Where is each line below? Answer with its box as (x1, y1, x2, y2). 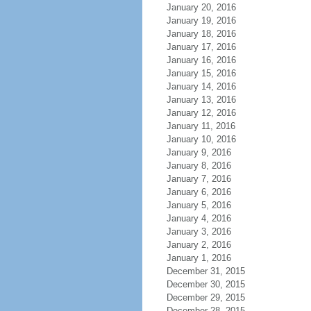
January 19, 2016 (166, 15, 236, 26)
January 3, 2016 (166, 226, 231, 237)
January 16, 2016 (166, 55, 236, 65)
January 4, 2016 (166, 213, 231, 224)
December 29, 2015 (166, 292, 245, 303)
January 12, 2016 (166, 108, 236, 118)
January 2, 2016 (166, 239, 231, 250)
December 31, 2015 (166, 266, 245, 276)
